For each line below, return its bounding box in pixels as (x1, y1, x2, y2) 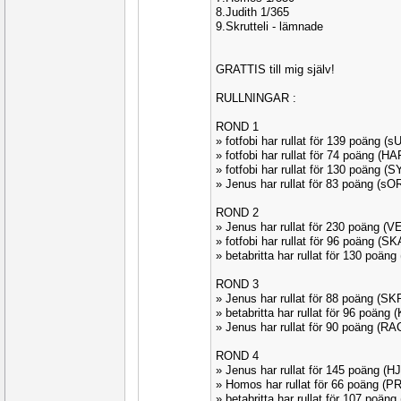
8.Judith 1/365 (216, 5, 289, 19)
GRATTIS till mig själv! (216, 63, 335, 76)
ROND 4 (216, 349, 259, 363)
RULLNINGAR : (216, 91, 296, 105)
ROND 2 (216, 206, 259, 219)
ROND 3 (216, 277, 259, 291)
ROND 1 (216, 120, 259, 133)
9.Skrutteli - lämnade (216, 20, 323, 33)
